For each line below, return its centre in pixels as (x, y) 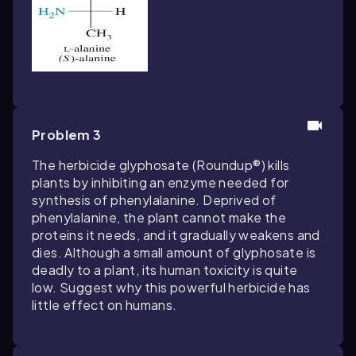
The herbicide (75, 165)
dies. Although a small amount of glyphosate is (174, 252)
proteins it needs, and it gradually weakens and (176, 235)
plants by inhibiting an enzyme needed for (161, 182)
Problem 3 (67, 135)
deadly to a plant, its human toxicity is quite (165, 270)
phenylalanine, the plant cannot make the (159, 217)
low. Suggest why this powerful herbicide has (171, 287)
